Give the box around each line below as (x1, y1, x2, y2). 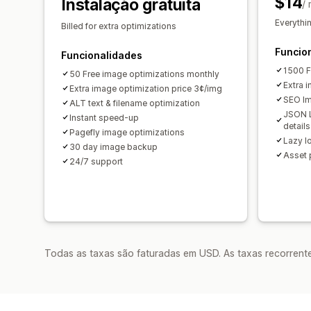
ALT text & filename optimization (69, 97, 200, 108)
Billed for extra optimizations (61, 20, 176, 31)
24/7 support (69, 155, 123, 167)
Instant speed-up (69, 112, 139, 123)
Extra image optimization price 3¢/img (69, 83, 222, 94)
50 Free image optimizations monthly (69, 68, 219, 79)
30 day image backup (69, 141, 158, 152)
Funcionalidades (61, 49, 142, 61)
